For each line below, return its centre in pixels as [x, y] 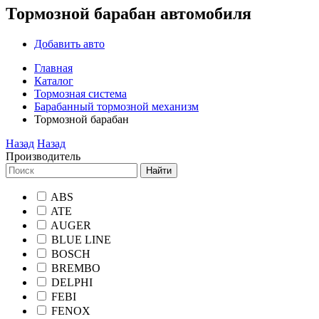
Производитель [43, 156]
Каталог [54, 80]
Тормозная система [80, 93]
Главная [53, 68]
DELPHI [72, 282]
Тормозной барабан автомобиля [129, 13]
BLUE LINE [81, 239]
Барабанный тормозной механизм [116, 106]
